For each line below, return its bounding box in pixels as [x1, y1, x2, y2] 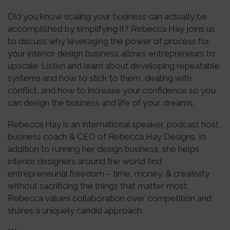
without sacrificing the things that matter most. [8, 181, 188, 191]
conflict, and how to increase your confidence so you [8, 85, 216, 96]
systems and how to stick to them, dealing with [8, 73, 191, 84]
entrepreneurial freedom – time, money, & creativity [8, 168, 209, 179]
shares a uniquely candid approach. [8, 205, 143, 216]
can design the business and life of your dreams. [8, 98, 194, 108]
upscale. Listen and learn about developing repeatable [8, 61, 220, 71]
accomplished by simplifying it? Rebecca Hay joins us [8, 24, 215, 34]
